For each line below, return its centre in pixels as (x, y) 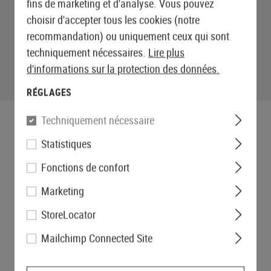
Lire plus (166, 52)
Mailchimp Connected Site (97, 238)
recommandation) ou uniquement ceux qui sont (128, 36)
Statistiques (66, 144)
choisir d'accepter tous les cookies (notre (113, 20)
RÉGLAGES (50, 92)
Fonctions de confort (85, 167)
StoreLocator (68, 214)
